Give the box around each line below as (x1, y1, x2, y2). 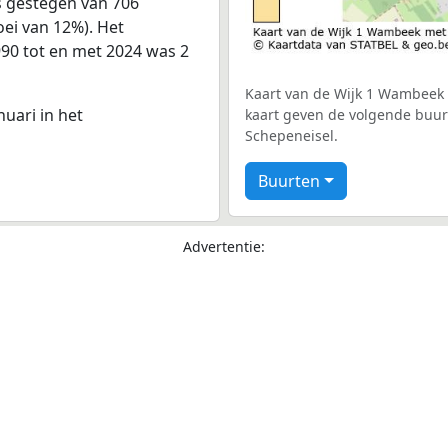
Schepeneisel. (245, 126, 338, 145)
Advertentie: (183, 236, 265, 256)
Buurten (258, 170, 320, 192)
